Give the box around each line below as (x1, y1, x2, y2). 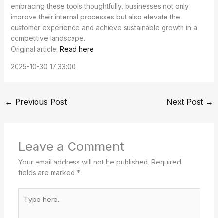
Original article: (10, 45, 60, 54)
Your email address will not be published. (18, 158, 149, 166)
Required (151, 158, 181, 166)
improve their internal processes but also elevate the (10, 13, 180, 21)
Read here (59, 45, 94, 54)
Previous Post (12, 97, 67, 107)
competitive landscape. (10, 34, 85, 43)
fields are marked (18, 168, 77, 177)
